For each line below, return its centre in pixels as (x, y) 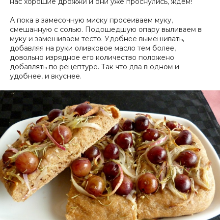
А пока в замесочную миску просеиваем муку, (91, 20)
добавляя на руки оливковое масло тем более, (93, 48)
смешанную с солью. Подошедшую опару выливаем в (106, 30)
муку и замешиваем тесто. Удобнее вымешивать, (97, 39)
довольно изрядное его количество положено (92, 58)
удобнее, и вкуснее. (46, 76)
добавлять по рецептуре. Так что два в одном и (95, 67)
